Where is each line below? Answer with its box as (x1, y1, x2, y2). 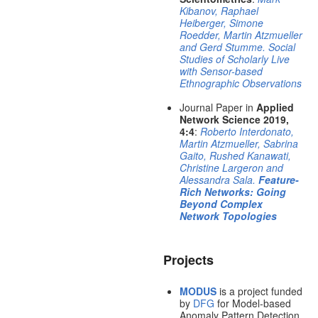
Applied (256, 100, 294, 115)
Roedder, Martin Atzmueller (179, 28, 302, 43)
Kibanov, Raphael (179, 4, 258, 18)
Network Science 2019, (179, 112, 289, 127)
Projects (163, 250, 214, 269)
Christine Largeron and (179, 160, 283, 175)
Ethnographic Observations (179, 76, 302, 91)
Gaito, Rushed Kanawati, (179, 148, 291, 163)
